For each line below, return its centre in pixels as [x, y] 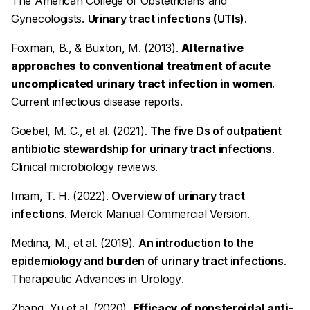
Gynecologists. [49, 19]
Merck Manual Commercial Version [159, 214]
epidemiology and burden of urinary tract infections [147, 261]
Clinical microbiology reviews [83, 167]
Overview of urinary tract [178, 196]
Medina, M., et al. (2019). [75, 243]
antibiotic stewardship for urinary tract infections [142, 149]
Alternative [212, 48]
